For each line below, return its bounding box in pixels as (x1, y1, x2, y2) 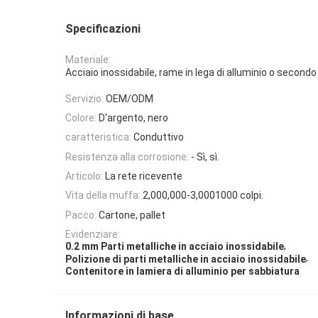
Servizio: (65, 92, 104, 104)
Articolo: (65, 170, 103, 182)
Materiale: (65, 54, 111, 66)
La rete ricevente (105, 170, 182, 182)
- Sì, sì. (191, 150, 219, 163)
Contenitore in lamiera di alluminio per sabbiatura (65, 265, 300, 277)
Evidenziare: (65, 228, 120, 240)
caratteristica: (65, 131, 131, 143)
